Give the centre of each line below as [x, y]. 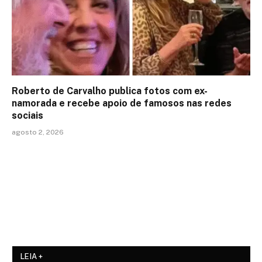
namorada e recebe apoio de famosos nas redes [122, 104]
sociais [27, 116]
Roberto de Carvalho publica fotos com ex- [110, 91]
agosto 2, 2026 [38, 132]
